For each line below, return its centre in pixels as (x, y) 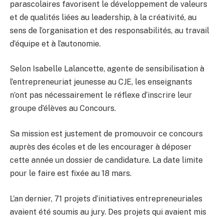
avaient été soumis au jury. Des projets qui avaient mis (108, 212)
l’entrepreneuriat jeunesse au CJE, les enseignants (101, 82)
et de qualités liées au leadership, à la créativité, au (103, 17)
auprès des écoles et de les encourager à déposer (101, 147)
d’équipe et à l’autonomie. (55, 44)
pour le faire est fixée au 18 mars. (71, 174)
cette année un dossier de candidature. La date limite (106, 160)
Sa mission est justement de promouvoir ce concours (106, 134)
